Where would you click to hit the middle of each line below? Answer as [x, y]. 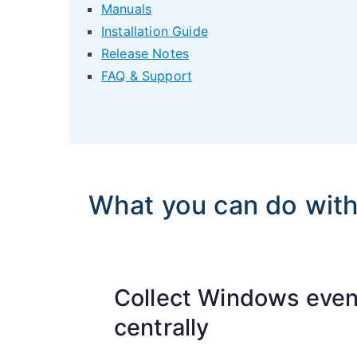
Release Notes [145, 53]
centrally [162, 327]
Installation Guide [155, 31]
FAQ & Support [147, 76]
